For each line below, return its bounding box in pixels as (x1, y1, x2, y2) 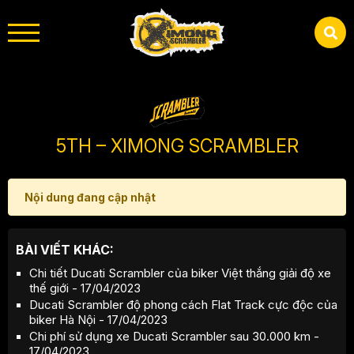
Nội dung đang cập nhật (24, 190, 156, 205)
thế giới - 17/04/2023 (29, 281, 141, 296)
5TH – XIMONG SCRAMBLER (55, 135, 299, 158)
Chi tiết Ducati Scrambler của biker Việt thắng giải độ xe (29, 265, 331, 281)
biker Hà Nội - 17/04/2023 (29, 312, 168, 328)
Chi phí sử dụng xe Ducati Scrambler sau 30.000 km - (29, 329, 319, 345)
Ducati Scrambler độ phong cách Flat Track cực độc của (29, 297, 337, 313)
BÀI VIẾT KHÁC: (16, 242, 114, 258)
